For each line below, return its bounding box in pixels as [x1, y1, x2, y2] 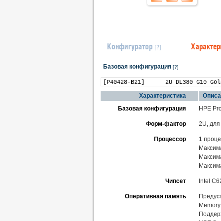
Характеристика [139, 92, 186, 99]
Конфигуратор [107, 42, 152, 51]
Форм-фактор [146, 120, 186, 127]
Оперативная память [125, 193, 186, 200]
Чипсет [165, 178, 186, 184]
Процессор [154, 136, 186, 143]
